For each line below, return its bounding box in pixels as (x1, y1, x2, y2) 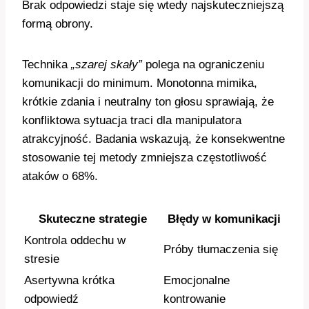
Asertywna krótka (24, 274, 114, 287)
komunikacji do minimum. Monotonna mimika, (22, 77, 257, 90)
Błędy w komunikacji (168, 212, 281, 226)
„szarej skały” (71, 58, 142, 71)
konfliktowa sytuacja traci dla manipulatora (22, 114, 241, 127)
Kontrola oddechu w (24, 234, 126, 247)
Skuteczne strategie (38, 212, 147, 226)
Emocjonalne (163, 274, 230, 287)
